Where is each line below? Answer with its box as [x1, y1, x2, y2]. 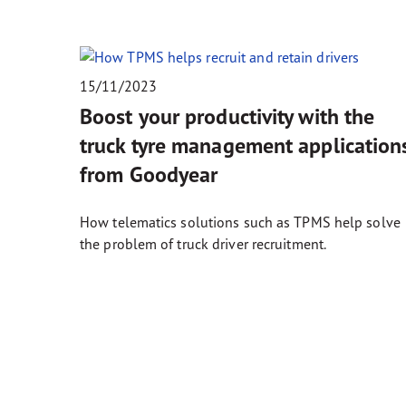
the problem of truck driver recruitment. [80, 234, 327, 253]
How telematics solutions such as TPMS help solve [80, 212, 401, 231]
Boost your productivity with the [80, 101, 375, 130]
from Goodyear [80, 159, 218, 188]
